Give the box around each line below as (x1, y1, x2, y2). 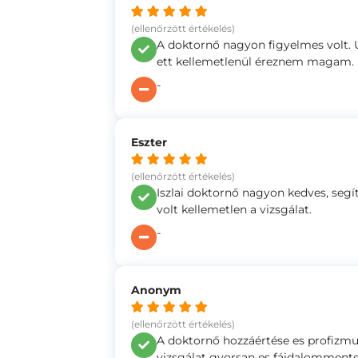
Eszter (131, 135, 167, 149)
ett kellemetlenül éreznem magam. (157, 54, 354, 69)
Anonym (131, 283, 181, 297)
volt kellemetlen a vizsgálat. (157, 202, 312, 217)
